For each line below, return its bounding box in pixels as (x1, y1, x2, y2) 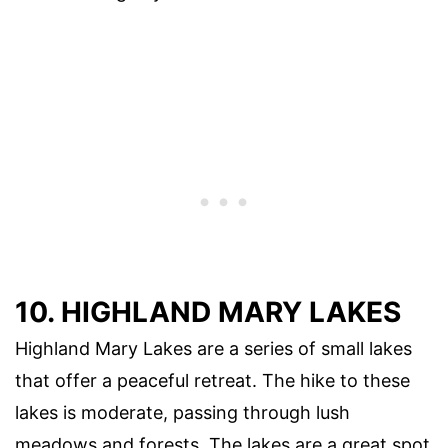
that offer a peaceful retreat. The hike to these (15, 369, 410, 391)
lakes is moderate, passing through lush (15, 401, 350, 423)
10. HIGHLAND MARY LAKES (15, 294, 401, 329)
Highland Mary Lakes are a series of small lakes (15, 337, 412, 359)
